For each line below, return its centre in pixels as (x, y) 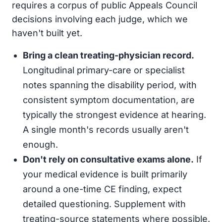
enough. (40, 144)
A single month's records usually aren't (106, 130)
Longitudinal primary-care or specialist (104, 70)
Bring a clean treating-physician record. (109, 55)
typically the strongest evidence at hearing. (114, 115)
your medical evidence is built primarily (105, 174)
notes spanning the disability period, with (110, 85)
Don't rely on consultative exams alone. (108, 159)
